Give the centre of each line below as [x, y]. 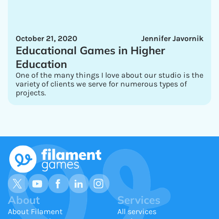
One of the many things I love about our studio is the [109, 75]
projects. [31, 93]
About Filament [35, 212]
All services [137, 212]
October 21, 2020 [46, 38]
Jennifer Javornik [172, 38]
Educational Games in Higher [90, 50]
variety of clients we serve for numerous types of [101, 84]
